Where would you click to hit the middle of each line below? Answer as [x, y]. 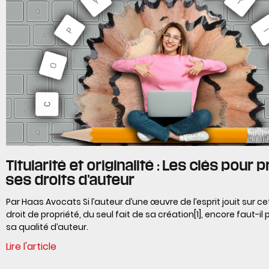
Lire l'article [31, 246]
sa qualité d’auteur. [47, 227]
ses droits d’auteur [71, 179]
